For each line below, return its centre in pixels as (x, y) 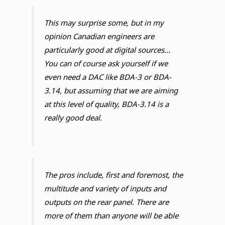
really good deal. (73, 117)
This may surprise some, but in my (104, 22)
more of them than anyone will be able (111, 215)
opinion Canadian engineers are (99, 36)
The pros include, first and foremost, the (113, 175)
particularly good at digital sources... (107, 49)
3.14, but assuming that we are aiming (111, 90)
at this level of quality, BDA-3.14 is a (106, 104)
